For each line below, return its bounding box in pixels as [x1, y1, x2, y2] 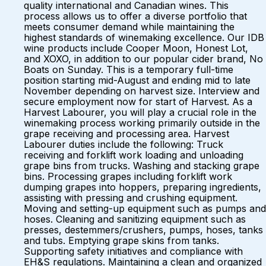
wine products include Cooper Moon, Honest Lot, [24, 42, 248, 54]
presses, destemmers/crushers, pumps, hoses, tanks [24, 224, 263, 236]
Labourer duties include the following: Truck [24, 138, 223, 150]
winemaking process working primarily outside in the [24, 117, 260, 129]
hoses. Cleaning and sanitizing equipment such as [24, 213, 246, 225]
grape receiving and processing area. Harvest [24, 128, 229, 140]
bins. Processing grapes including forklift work [24, 170, 232, 182]
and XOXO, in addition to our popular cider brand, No [24, 53, 263, 65]
